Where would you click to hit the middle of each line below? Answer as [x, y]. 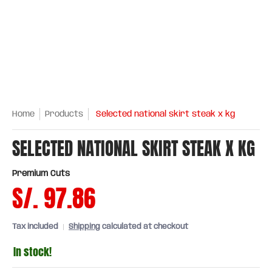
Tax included [35, 227]
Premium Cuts [41, 174]
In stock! [32, 252]
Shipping [84, 227]
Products [64, 114]
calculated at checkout [144, 227]
